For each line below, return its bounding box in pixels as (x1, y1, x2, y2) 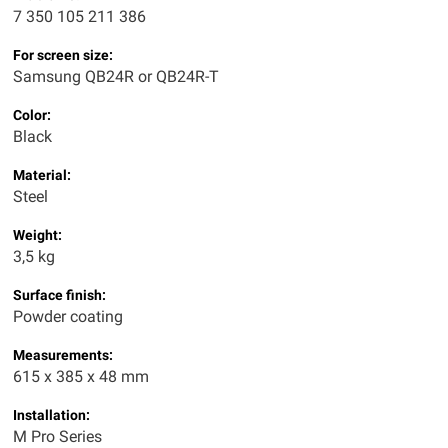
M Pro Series (13, 427, 102, 446)
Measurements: (13, 347, 113, 363)
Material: (13, 167, 71, 183)
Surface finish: (13, 287, 106, 303)
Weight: (13, 227, 62, 243)
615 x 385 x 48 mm (13, 367, 149, 386)
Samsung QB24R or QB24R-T (13, 67, 219, 86)
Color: (13, 107, 51, 123)
